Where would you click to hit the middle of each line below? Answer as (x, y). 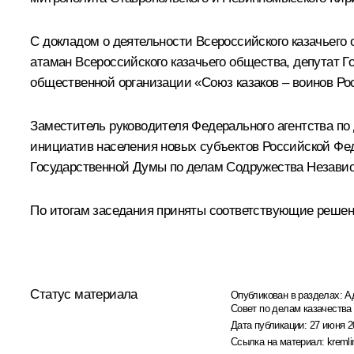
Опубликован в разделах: (288, 295)
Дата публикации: (270, 325)
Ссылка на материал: (279, 341)
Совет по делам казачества (291, 308)
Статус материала (84, 294)
